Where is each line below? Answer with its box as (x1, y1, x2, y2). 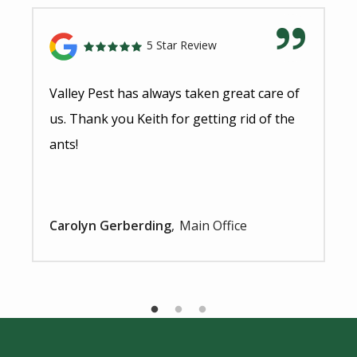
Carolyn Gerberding (49, 217, 171, 235)
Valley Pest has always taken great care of (49, 84, 300, 103)
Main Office (179, 217, 247, 235)
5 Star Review (143, 37, 217, 53)
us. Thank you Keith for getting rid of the (49, 110, 295, 128)
